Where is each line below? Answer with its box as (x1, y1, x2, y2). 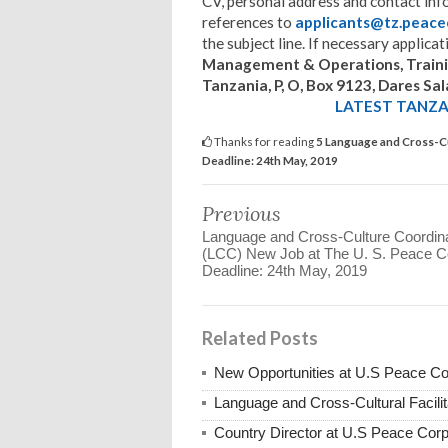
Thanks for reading (212, 133, 316, 148)
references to (202, 12, 295, 31)
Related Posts (202, 326, 318, 349)
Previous (202, 200, 281, 226)
